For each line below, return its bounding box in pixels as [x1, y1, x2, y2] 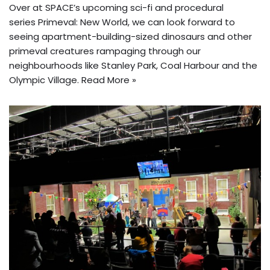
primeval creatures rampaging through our [9, 45, 201, 58]
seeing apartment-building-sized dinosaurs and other [9, 30, 252, 43]
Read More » [81, 74, 136, 87]
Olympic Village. [9, 74, 81, 87]
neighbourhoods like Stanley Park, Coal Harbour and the [9, 59, 257, 72]
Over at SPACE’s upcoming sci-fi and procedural [9, 1, 224, 14]
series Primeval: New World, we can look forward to [9, 16, 235, 29]
